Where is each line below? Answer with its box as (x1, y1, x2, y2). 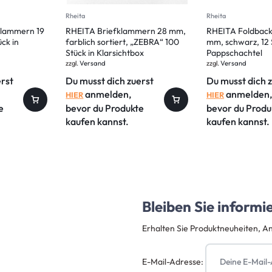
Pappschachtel (206, 47, 262, 59)
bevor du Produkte (66, 102, 144, 115)
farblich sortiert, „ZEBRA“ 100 (66, 36, 180, 48)
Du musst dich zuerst (66, 75, 154, 87)
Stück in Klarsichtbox (66, 47, 144, 59)
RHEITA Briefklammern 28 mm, (66, 25, 186, 37)
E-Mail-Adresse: (142, 256, 205, 267)
